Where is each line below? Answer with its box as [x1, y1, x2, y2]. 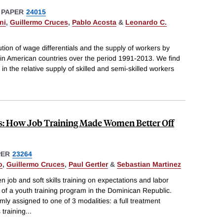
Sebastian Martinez [117, 160, 181, 169]
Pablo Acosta [72, 18, 116, 26]
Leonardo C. [125, 18, 167, 26]
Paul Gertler [69, 160, 108, 169]
